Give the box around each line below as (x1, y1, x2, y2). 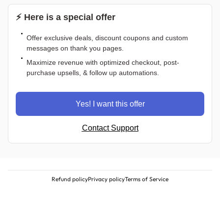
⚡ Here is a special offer (16, 12, 115, 23)
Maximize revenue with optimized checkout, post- (26, 58, 179, 67)
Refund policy (52, 175, 88, 183)
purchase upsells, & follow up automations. (26, 69, 159, 77)
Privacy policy (88, 175, 125, 183)
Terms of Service (125, 175, 168, 183)
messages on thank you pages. (26, 44, 124, 53)
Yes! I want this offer (75, 100, 145, 109)
